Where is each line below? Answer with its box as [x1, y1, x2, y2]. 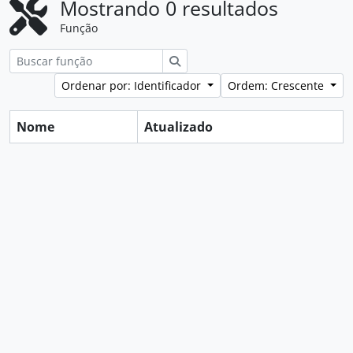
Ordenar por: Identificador [61, 78, 205, 93]
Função [60, 20, 98, 35]
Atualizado [144, 118, 213, 136]
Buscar [180, 53, 216, 68]
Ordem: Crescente [228, 78, 328, 93]
